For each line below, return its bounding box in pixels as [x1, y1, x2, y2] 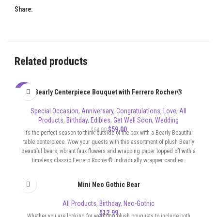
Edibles [91, 116, 110, 124]
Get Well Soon [113, 116, 152, 124]
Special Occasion [31, 107, 78, 115]
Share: [15, 5, 32, 14]
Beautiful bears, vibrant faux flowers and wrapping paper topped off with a [21, 148, 196, 155]
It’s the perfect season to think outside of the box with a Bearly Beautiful [24, 129, 193, 137]
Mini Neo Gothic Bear [77, 181, 140, 189]
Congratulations [116, 107, 160, 115]
